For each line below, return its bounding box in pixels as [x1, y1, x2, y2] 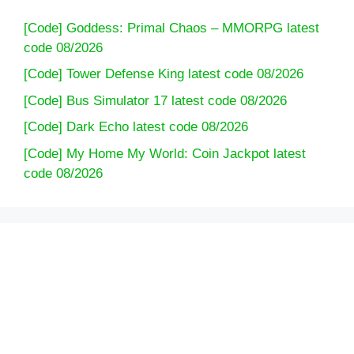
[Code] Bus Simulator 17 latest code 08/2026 [24, 92, 287, 108]
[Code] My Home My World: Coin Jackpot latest [24, 145, 306, 161]
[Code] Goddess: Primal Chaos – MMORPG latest [24, 20, 319, 36]
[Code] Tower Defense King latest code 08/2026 [24, 66, 303, 82]
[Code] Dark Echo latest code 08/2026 [24, 119, 248, 135]
